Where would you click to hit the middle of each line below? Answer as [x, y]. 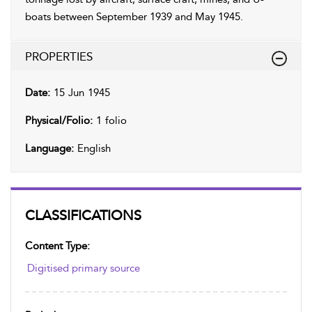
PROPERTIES [59, 56]
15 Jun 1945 [82, 93]
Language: [49, 148]
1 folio [110, 120]
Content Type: [57, 246]
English [92, 148]
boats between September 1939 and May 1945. [134, 17]
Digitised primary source [84, 268]
